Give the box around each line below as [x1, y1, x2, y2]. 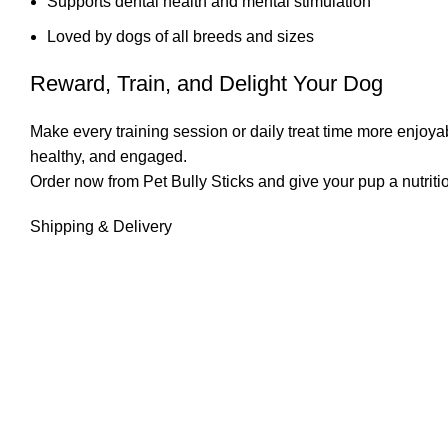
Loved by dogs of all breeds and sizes [47, 27, 314, 45]
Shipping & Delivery [30, 217, 172, 235]
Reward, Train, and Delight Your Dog [30, 70, 383, 96]
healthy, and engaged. [30, 147, 187, 165]
